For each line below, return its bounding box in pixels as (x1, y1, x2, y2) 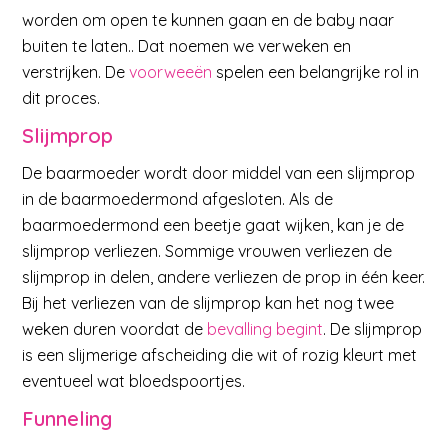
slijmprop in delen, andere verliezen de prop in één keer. (22, 267, 426, 288)
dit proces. (22, 87, 101, 108)
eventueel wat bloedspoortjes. (22, 371, 246, 392)
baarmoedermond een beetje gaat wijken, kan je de (22, 215, 405, 236)
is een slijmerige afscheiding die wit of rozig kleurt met (22, 345, 418, 366)
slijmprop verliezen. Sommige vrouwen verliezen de (22, 241, 393, 262)
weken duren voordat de (22, 319, 208, 340)
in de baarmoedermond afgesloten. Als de (22, 189, 334, 210)
